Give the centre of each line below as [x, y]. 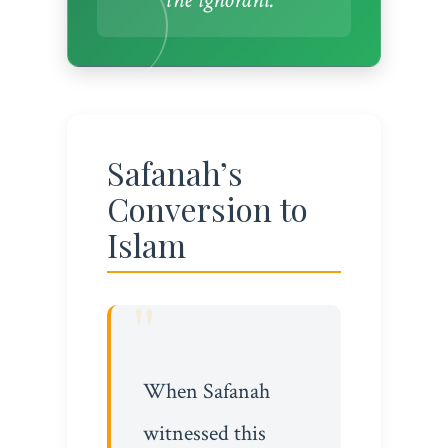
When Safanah [206, 391]
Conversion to [207, 209]
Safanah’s [174, 173]
